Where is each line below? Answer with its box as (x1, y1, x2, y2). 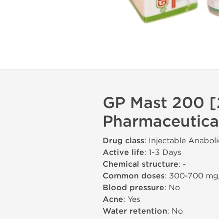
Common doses (103, 171, 165, 181)
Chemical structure (103, 159, 178, 169)
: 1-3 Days (144, 148, 181, 157)
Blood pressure (103, 183, 164, 193)
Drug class (103, 136, 144, 146)
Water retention (103, 206, 167, 216)
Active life (103, 148, 144, 157)
